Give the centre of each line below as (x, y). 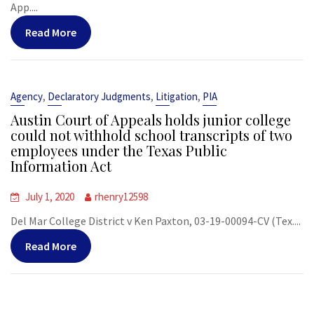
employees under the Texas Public (119, 150)
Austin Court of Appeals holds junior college (151, 120)
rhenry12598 (121, 197)
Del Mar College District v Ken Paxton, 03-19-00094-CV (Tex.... (156, 221)
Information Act (61, 166)
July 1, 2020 (50, 197)
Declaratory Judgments (99, 96)
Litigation (177, 96)
